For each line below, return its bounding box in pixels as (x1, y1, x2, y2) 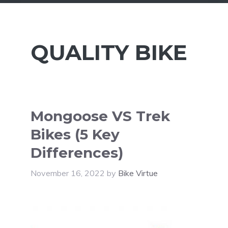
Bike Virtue (118, 168, 158, 178)
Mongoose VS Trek (31, 107, 170, 125)
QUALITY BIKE (31, 39, 187, 66)
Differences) (31, 144, 123, 161)
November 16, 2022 (31, 168, 105, 178)
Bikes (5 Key (31, 126, 120, 143)
